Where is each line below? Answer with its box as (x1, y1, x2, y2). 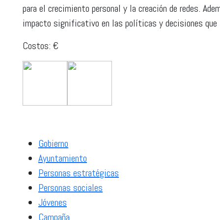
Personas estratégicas (38, 166, 119, 179)
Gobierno (38, 137, 68, 150)
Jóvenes (38, 195, 67, 209)
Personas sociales (38, 181, 103, 194)
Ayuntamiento (38, 151, 87, 165)
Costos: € (23, 39, 58, 52)
